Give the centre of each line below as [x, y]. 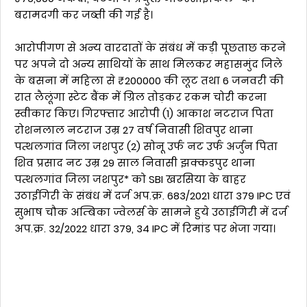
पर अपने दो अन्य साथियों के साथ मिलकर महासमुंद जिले [148, 64]
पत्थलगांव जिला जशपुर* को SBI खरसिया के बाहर [130, 179]
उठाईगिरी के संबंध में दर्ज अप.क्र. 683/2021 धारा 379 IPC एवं [152, 195]
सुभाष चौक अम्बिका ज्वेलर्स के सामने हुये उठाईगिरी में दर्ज [151, 212]
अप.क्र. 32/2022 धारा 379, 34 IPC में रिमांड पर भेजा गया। [145, 228]
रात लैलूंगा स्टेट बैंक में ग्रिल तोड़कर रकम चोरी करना [140, 97]
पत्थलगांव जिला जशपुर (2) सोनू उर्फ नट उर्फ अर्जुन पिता [146, 146]
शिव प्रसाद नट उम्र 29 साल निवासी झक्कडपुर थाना [135, 162]
